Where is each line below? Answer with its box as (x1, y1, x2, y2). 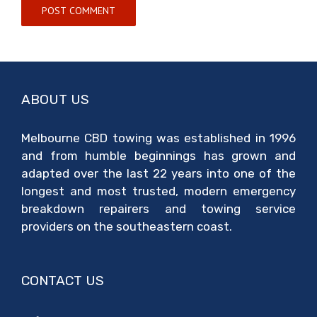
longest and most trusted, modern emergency (21, 183, 296, 198)
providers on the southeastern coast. (21, 219, 232, 234)
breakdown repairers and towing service (21, 201, 296, 216)
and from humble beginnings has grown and (21, 148, 296, 163)
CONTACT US (21, 272, 104, 289)
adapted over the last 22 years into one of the (21, 166, 296, 180)
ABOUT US (21, 91, 89, 108)
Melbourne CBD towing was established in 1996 (21, 130, 296, 145)
